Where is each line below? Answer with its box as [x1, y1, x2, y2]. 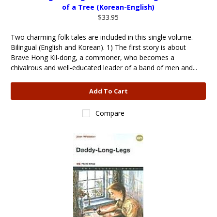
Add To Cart [89, 87, 128, 95]
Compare [95, 108, 125, 118]
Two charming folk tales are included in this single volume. [11, 32, 193, 42]
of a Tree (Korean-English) [62, 2, 155, 12]
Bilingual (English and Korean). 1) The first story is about [11, 43, 186, 52]
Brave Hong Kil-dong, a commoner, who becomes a [11, 53, 175, 62]
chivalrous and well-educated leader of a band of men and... [11, 63, 198, 72]
